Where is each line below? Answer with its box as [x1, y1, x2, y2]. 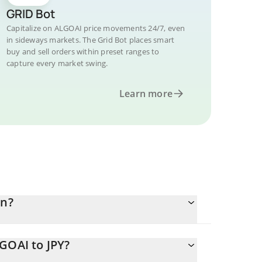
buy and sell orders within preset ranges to [6, 46, 160, 57]
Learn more [119, 87, 173, 100]
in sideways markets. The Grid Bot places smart [6, 35, 175, 45]
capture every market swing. [6, 58, 108, 68]
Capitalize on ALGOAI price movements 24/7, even [6, 23, 185, 33]
